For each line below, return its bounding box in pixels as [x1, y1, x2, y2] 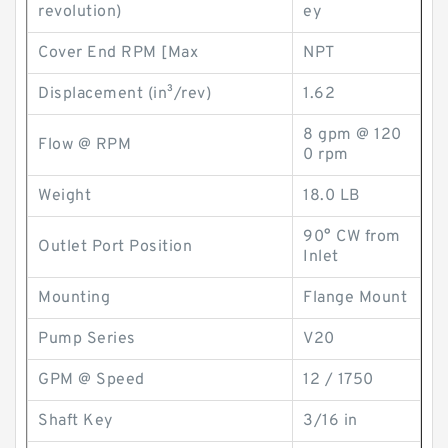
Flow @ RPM [38, 135, 131, 155]
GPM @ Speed [38, 370, 145, 390]
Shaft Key [38, 411, 113, 431]
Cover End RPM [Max [38, 43, 198, 63]
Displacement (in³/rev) [38, 84, 211, 104]
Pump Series [38, 329, 136, 349]
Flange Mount [303, 288, 407, 308]
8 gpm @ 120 [303, 125, 402, 145]
